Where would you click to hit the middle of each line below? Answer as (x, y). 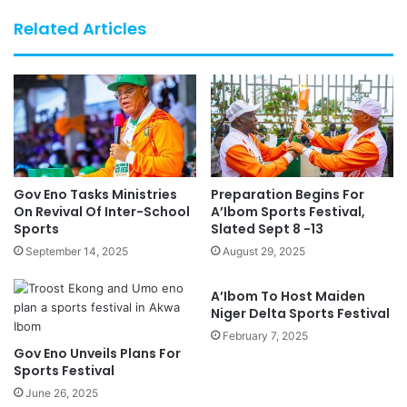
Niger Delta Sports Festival (300, 314)
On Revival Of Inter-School (102, 212)
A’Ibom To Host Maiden (288, 297)
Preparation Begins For (288, 195)
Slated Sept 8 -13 (267, 229)
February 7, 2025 (265, 336)
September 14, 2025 (77, 252)
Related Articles (80, 29)
